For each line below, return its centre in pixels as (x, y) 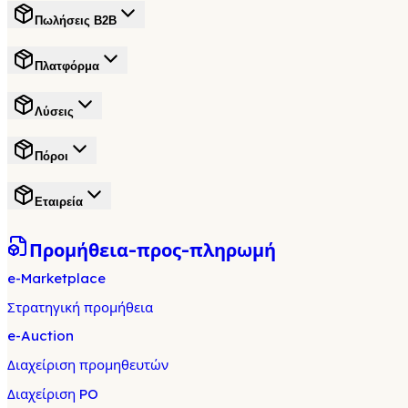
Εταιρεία (59, 202)
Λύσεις (54, 111)
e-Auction (41, 335)
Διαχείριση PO (53, 393)
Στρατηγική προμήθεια (80, 307)
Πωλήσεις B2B (76, 21)
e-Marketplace (56, 278)
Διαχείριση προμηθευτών (88, 364)
